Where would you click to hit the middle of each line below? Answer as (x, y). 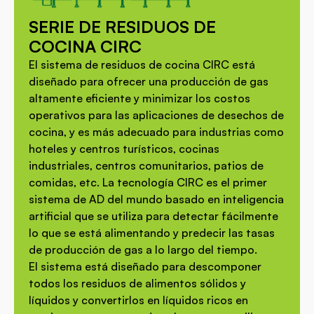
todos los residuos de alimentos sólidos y (137, 284)
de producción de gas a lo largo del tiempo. (143, 250)
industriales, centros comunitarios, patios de (146, 166)
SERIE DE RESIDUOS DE (122, 27)
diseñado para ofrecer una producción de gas (148, 82)
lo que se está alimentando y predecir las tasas (151, 233)
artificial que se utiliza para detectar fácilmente (153, 216)
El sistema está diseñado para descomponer (145, 267)
